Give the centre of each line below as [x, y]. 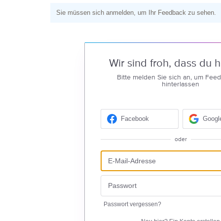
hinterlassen [181, 84]
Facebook [135, 119]
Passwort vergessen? [132, 204]
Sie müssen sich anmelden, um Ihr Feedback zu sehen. [136, 13]
